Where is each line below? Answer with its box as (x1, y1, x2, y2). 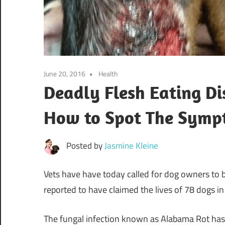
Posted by (66, 139, 104, 152)
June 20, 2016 (44, 68, 85, 79)
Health (98, 68, 118, 79)
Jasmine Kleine (104, 139, 158, 152)
